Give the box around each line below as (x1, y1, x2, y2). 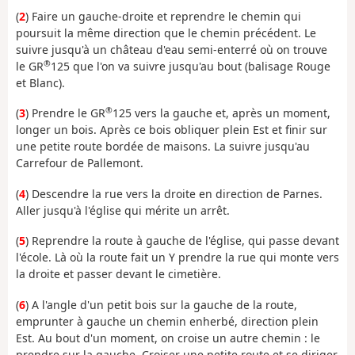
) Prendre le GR (25, 105, 105, 121)
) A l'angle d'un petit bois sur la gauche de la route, (25, 296, 297, 312)
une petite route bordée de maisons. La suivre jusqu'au (16, 139, 310, 155)
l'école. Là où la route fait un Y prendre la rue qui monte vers (16, 250, 339, 265)
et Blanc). (16, 74, 65, 90)
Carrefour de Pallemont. (16, 155, 143, 171)
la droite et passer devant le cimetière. (16, 266, 221, 282)
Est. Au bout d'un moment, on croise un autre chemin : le (16, 330, 320, 345)
